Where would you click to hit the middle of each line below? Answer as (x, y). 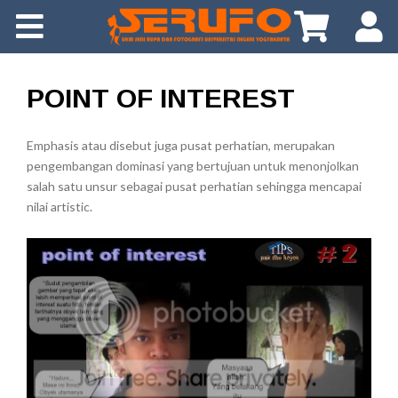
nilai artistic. (60, 207)
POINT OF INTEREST (161, 98)
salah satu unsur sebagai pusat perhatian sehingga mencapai (194, 186)
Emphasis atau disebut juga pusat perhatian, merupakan (181, 145)
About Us (79, 24)
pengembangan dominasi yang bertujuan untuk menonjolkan (193, 166)
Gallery (72, 74)
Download (82, 223)
